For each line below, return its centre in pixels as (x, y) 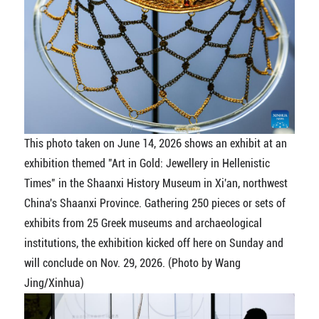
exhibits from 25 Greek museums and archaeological (143, 224)
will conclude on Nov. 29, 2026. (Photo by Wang (132, 263)
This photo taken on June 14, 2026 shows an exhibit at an (155, 144)
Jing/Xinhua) (54, 283)
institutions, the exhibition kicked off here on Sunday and (153, 244)
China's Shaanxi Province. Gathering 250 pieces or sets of (155, 204)
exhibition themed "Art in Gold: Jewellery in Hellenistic (147, 164)
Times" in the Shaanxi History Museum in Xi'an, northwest (156, 184)
